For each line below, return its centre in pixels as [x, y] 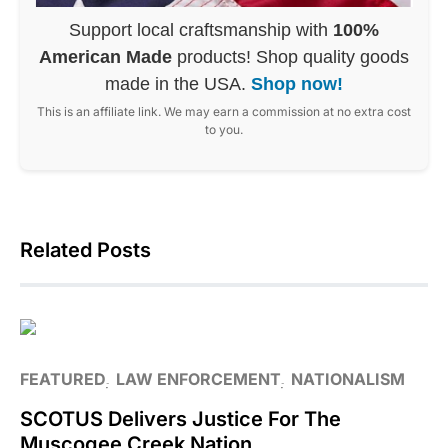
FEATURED [62, 378]
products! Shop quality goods [290, 56]
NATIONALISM [348, 378]
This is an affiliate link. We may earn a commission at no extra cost [224, 111]
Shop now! [297, 83]
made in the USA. [178, 83]
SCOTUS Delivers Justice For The [180, 418]
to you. [224, 129]
